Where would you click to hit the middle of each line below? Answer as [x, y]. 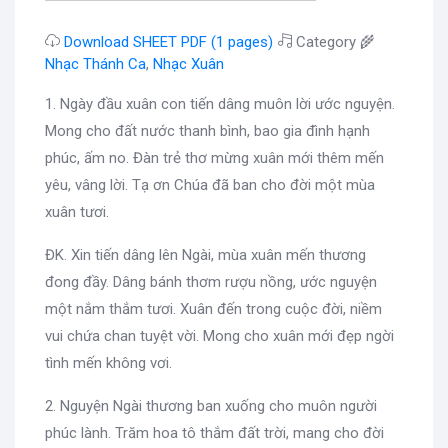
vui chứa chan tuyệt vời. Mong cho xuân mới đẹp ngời [219, 335]
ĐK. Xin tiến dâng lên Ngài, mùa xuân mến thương [205, 254]
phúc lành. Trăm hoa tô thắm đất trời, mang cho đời [214, 432]
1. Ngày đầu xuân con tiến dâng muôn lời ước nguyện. [220, 103]
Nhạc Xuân [188, 63]
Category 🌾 [333, 41]
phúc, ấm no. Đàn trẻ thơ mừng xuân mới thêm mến [214, 157]
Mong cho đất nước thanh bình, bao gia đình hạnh [207, 130]
